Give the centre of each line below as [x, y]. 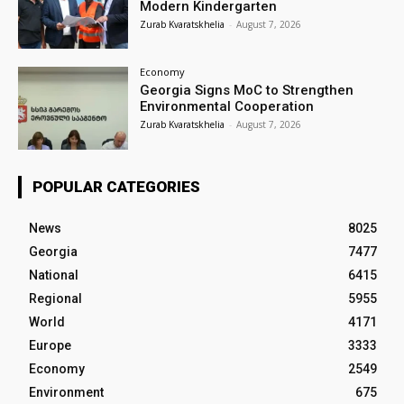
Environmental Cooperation [227, 107]
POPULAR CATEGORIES [116, 187]
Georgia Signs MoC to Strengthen [247, 91]
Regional [55, 299]
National [54, 275]
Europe [50, 346]
